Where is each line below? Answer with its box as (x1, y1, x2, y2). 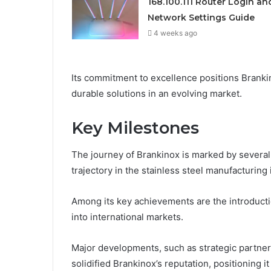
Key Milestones (71, 117, 199, 138)
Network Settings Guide (147, 11, 255, 23)
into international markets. (71, 211, 183, 223)
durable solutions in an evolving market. (71, 87, 242, 99)
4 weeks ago (153, 28, 197, 38)
